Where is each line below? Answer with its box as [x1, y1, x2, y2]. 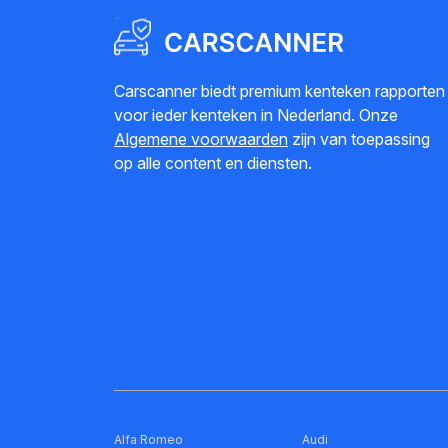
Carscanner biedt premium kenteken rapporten [114, 81, 445, 101]
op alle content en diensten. [114, 153, 312, 173]
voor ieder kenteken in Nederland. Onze [114, 105, 398, 125]
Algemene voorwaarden [114, 129, 288, 149]
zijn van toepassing [288, 129, 430, 149]
